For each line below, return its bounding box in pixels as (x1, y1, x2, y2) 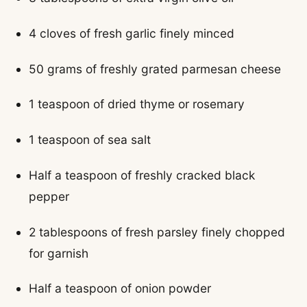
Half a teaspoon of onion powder (29, 281, 212, 296)
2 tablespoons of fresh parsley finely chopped (29, 224, 286, 239)
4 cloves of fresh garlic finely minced (29, 25, 235, 40)
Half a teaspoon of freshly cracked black (29, 167, 256, 182)
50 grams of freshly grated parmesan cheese (29, 61, 282, 76)
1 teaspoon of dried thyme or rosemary (29, 97, 245, 112)
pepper (29, 188, 70, 204)
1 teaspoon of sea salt (29, 132, 151, 147)
